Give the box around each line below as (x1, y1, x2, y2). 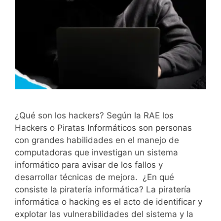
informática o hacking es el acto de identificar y (15, 196, 202, 207)
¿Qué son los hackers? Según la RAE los (15, 110, 174, 120)
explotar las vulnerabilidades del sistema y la (15, 209, 193, 219)
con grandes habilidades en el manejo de (15, 135, 179, 145)
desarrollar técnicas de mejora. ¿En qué (15, 172, 174, 182)
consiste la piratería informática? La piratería (15, 184, 191, 194)
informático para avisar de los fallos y (15, 159, 163, 170)
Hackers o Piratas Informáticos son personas (15, 122, 192, 133)
